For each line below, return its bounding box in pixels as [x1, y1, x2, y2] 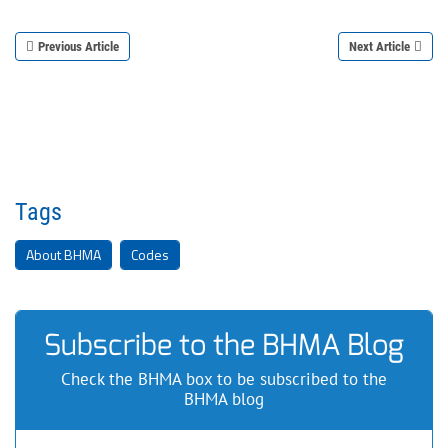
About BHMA [26, 244, 101, 265]
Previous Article [38, 39, 119, 54]
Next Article [349, 39, 410, 54]
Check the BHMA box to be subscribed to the [61, 368, 387, 390]
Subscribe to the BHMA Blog [44, 326, 404, 364]
